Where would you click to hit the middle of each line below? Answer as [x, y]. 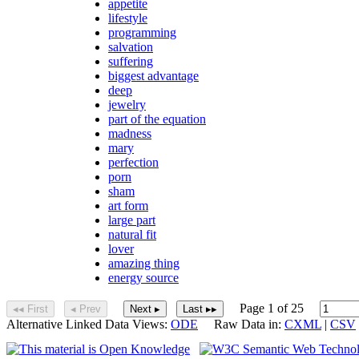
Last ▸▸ [200, 309]
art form [128, 205]
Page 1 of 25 [272, 308]
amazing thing [144, 263]
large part [132, 220]
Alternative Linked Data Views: [89, 324]
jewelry [127, 104]
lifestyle [128, 18]
